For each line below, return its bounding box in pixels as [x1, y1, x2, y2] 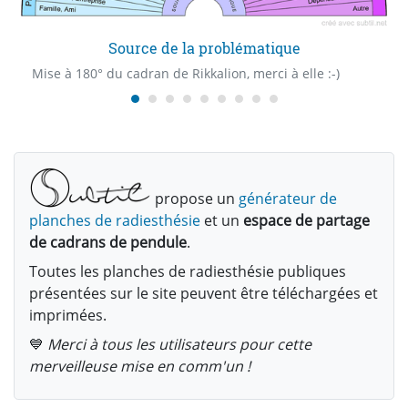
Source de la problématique [107, 37, 301, 57]
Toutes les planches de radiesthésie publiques [29, 260, 346, 281]
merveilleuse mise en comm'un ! [29, 355, 250, 376]
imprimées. [29, 304, 107, 325]
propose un [151, 188, 239, 209]
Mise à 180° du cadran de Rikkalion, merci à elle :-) [32, 64, 340, 82]
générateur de [239, 188, 337, 209]
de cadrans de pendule [29, 231, 187, 252]
